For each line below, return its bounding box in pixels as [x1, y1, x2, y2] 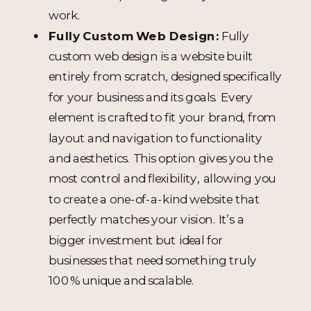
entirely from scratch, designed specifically [49, 69, 282, 84]
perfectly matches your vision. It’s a [49, 212, 244, 227]
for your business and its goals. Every [49, 89, 253, 104]
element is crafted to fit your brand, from [49, 110, 276, 125]
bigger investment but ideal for [49, 232, 223, 247]
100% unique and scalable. [49, 273, 194, 288]
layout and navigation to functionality [49, 130, 262, 145]
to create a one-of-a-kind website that [49, 191, 260, 206]
